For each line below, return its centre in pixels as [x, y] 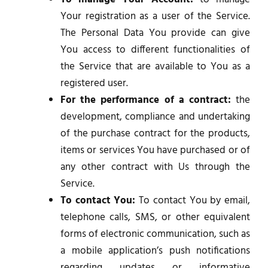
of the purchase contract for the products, [155, 133]
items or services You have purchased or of [155, 150]
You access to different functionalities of [155, 50]
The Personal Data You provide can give [155, 33]
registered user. [94, 83]
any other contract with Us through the [155, 167]
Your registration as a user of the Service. [155, 16]
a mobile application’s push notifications [155, 251]
